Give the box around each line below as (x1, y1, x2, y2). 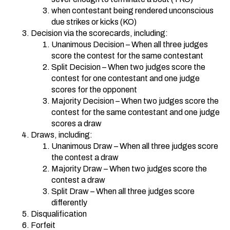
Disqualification (31, 209, 87, 218)
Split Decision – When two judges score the (51, 62, 205, 71)
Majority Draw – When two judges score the (51, 164, 207, 173)
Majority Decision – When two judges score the (51, 96, 219, 105)
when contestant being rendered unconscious (51, 6, 214, 15)
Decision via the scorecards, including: (31, 28, 168, 37)
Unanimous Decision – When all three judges (51, 40, 208, 49)
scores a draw (51, 119, 102, 128)
